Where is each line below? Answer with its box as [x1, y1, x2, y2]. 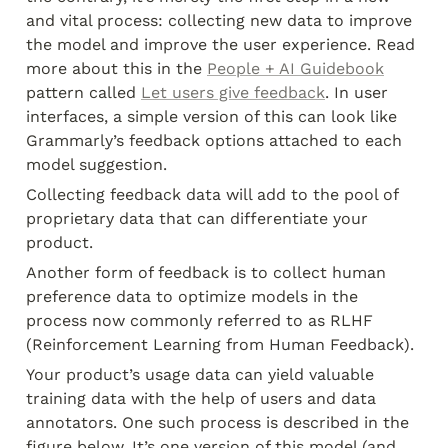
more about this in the [26, 59, 207, 78]
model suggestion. [26, 155, 167, 174]
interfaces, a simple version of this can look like [26, 107, 397, 126]
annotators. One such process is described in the [26, 413, 409, 432]
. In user [325, 83, 388, 102]
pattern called [26, 83, 141, 102]
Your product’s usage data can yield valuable [26, 365, 374, 384]
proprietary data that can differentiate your [26, 209, 368, 228]
